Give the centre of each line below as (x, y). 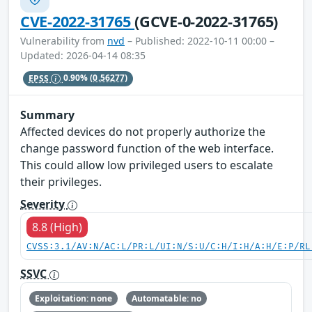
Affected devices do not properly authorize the (143, 132)
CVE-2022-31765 (78, 22)
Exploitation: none (73, 298)
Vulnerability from (64, 41)
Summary (47, 115)
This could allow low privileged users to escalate (147, 165)
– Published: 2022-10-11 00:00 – (200, 41)
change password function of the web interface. (147, 149)
